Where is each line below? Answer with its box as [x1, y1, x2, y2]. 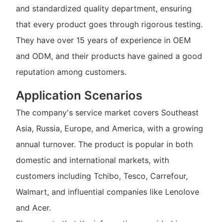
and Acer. [15, 203, 51, 213]
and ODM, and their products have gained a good [15, 51, 202, 61]
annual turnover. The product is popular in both [15, 139, 193, 150]
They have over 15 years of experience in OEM [15, 35, 191, 45]
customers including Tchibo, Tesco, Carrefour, [15, 171, 188, 181]
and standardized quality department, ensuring [15, 3, 192, 13]
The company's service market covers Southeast [15, 108, 199, 118]
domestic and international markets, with [15, 155, 169, 166]
